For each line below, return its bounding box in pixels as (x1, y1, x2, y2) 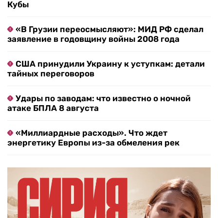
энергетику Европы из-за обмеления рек (7, 138, 180, 148)
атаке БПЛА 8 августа (7, 103, 99, 113)
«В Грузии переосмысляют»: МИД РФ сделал (16, 24, 203, 35)
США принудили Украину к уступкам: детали (16, 59, 205, 69)
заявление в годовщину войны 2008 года (7, 34, 180, 44)
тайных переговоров (7, 69, 94, 79)
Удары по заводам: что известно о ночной (16, 93, 191, 104)
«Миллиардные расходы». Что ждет (16, 128, 167, 138)
